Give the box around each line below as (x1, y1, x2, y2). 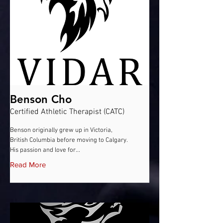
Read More (10, 160, 46, 169)
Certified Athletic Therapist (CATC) (10, 107, 124, 117)
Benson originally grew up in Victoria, (10, 126, 112, 134)
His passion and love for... (10, 146, 80, 154)
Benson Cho (10, 93, 72, 106)
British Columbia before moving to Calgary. (10, 136, 127, 144)
